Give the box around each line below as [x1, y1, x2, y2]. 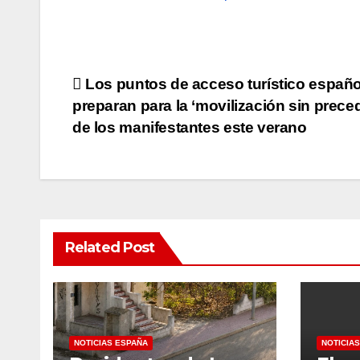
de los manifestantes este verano [72, 119, 307, 137]
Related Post [65, 239, 155, 257]
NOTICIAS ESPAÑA [74, 338, 148, 348]
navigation [72, 107, 202, 139]
